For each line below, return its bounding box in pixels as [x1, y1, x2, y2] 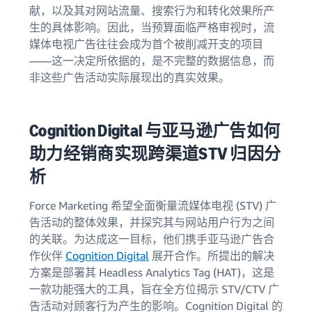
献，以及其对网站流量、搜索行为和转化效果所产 [29, 3, 274, 17]
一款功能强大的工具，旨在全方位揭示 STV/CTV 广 [29, 282, 279, 296]
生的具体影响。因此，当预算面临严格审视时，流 [29, 20, 274, 34]
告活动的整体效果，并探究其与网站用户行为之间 [29, 215, 274, 229]
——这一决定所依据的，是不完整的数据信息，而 [29, 54, 274, 68]
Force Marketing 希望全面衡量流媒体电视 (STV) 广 [29, 198, 276, 212]
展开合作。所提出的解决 [149, 249, 274, 263]
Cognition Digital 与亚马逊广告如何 [29, 120, 281, 141]
